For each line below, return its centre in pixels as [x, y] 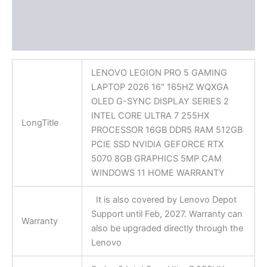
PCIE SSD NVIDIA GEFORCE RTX [157, 145]
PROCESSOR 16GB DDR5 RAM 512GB [167, 130]
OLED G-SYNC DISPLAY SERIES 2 [160, 102]
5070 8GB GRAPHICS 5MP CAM [156, 159]
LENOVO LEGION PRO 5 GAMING [159, 73]
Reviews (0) [38, 39]
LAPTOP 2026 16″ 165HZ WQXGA [160, 87]
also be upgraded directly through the [167, 229]
